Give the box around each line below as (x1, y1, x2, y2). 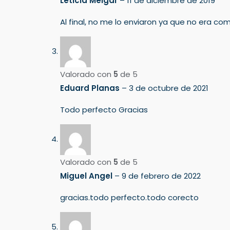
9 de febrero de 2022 (122, 170, 201, 181)
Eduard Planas (60, 82, 122, 93)
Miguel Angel (60, 170, 114, 181)
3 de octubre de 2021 (129, 82, 208, 93)
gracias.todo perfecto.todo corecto (60, 191, 199, 203)
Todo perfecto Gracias (60, 104, 148, 115)
